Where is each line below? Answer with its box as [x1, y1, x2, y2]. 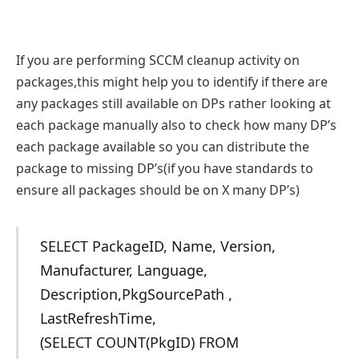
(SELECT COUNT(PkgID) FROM [39, 333, 239, 353]
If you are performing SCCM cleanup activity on [16, 50, 300, 69]
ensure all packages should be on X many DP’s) [16, 180, 300, 199]
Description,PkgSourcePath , [39, 284, 232, 305]
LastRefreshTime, [39, 309, 156, 329]
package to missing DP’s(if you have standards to [16, 159, 313, 177]
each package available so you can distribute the [16, 137, 309, 155]
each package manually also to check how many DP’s [16, 115, 337, 134]
